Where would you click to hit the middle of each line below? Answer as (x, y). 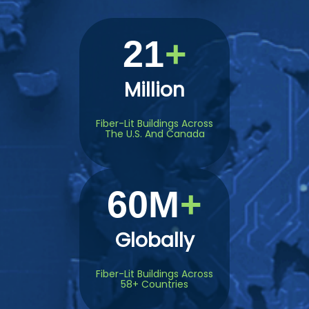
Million (154, 90)
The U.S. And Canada (154, 134)
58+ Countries (154, 285)
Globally (154, 241)
